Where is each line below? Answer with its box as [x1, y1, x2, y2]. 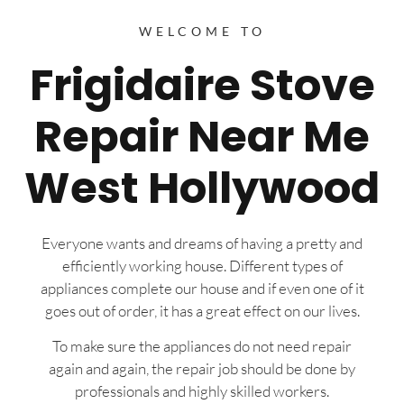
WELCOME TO [138, 23, 266, 39]
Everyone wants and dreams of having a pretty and [41, 233, 363, 252]
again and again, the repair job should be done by [49, 359, 355, 379]
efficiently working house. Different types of [61, 255, 343, 275]
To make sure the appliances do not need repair [52, 336, 352, 356]
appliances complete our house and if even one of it [40, 278, 364, 298]
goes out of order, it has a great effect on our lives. [44, 300, 360, 320]
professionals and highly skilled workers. [75, 381, 329, 401]
